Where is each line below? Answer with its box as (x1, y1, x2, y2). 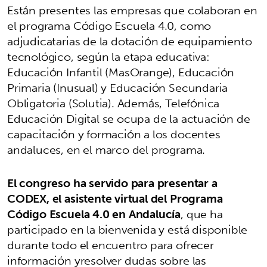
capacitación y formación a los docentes (7, 123, 221, 144)
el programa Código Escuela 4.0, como (7, 15, 212, 36)
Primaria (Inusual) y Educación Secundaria (7, 77, 228, 98)
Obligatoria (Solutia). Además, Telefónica (7, 92, 220, 113)
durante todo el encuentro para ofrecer (7, 234, 214, 255)
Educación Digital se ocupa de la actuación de (7, 108, 250, 129)
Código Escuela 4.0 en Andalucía (7, 203, 181, 224)
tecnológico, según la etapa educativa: (7, 46, 210, 67)
